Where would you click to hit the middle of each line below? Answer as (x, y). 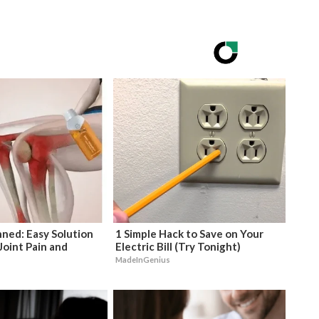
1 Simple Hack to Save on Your (189, 233)
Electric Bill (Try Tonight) (178, 246)
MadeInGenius (142, 259)
